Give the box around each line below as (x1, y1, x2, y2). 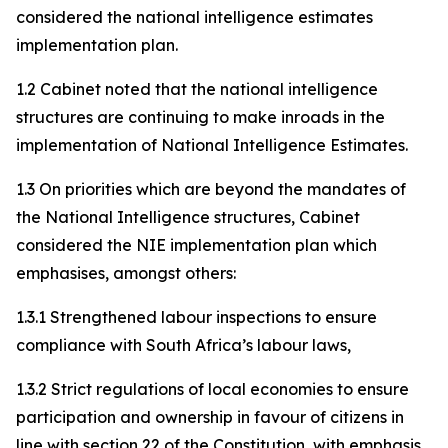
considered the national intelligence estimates (16, 7, 373, 27)
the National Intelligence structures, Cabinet (16, 207, 360, 227)
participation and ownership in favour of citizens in (16, 407, 404, 427)
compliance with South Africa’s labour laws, (16, 335, 351, 355)
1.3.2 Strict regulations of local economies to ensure (16, 379, 409, 399)
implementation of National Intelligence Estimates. (16, 135, 408, 155)
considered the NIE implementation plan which (16, 235, 377, 255)
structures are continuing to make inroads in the (16, 107, 385, 127)
